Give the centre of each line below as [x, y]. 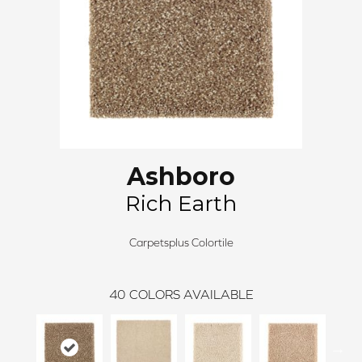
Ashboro [181, 177]
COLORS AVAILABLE [191, 294]
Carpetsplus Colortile [181, 242]
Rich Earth [181, 204]
